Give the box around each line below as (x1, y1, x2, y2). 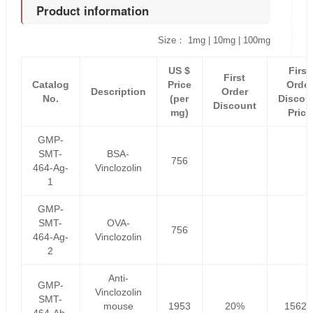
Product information (36, 2, 149, 20)
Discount (212, 100, 256, 112)
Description (90, 86, 146, 98)
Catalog (31, 79, 69, 91)
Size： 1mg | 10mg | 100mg (158, 35, 271, 46)
